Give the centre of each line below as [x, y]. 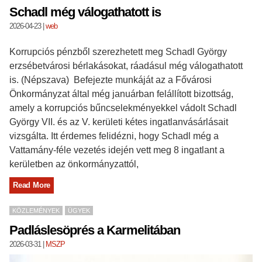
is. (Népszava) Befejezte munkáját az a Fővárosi [111, 80]
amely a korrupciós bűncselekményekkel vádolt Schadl [123, 108]
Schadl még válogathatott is [85, 12]
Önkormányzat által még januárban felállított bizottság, [121, 94]
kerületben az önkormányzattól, [74, 164]
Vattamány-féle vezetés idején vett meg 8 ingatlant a [117, 150]
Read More [32, 185]
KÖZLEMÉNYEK [36, 211]
